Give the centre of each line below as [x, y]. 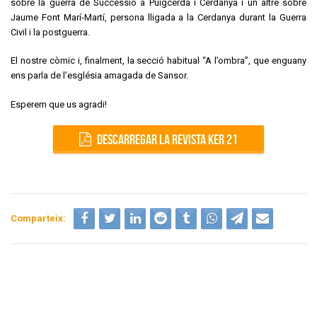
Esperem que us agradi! [59, 104]
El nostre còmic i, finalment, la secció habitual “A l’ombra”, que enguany [158, 61]
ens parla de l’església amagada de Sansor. [99, 76]
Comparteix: [38, 218]
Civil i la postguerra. [50, 32]
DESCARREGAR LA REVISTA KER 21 [167, 140]
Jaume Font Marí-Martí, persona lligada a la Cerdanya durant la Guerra [158, 17]
